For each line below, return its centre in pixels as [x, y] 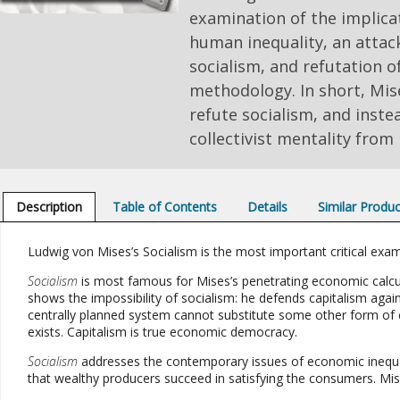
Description [49, 207]
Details [268, 207]
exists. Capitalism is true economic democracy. [162, 332]
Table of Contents [164, 207]
